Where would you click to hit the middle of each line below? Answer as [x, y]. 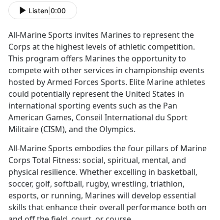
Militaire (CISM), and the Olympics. [73, 129]
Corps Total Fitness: [44, 160]
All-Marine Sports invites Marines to [76, 35]
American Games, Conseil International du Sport [98, 118]
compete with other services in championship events [106, 70]
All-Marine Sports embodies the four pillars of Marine [108, 149]
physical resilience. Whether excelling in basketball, [103, 172]
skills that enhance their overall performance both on [108, 207]
